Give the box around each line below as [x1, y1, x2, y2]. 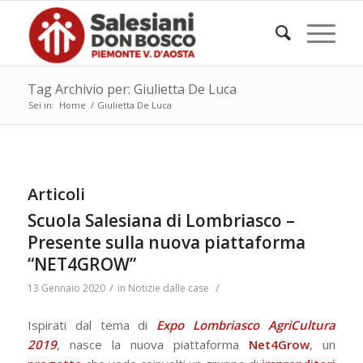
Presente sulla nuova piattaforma [27, 231, 305, 254]
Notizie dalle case [127, 281, 209, 295]
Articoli [27, 183, 85, 205]
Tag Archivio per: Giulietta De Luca [27, 80, 237, 98]
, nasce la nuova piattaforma [56, 335, 250, 352]
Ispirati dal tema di [27, 316, 148, 333]
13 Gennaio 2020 [27, 281, 105, 295]
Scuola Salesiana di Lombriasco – [27, 209, 295, 232]
